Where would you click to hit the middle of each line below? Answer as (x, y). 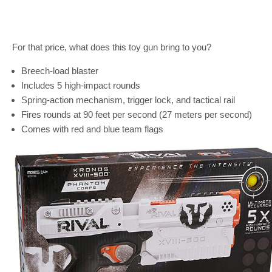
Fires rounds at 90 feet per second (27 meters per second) (137, 114)
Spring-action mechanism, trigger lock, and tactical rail (128, 100)
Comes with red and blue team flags (92, 129)
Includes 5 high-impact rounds (81, 85)
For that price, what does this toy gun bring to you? (112, 47)
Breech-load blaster (60, 71)
